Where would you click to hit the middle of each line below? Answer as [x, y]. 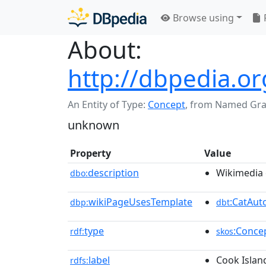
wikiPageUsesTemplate [140, 202]
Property [91, 153]
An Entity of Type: [108, 104]
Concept [167, 104]
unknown [94, 125]
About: [105, 50]
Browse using [202, 18]
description [113, 173]
